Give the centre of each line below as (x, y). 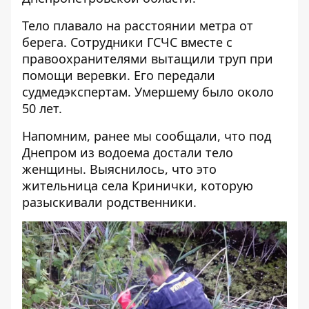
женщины (52, 169)
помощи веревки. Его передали (119, 75)
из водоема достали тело (157, 152)
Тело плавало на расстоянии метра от (138, 26)
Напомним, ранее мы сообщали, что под (147, 136)
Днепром (51, 152)
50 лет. (42, 108)
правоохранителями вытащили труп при (148, 59)
